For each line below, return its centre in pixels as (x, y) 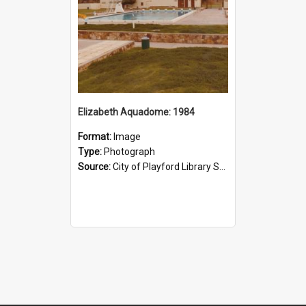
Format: (96, 136)
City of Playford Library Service (166, 166)
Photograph (129, 151)
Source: (95, 166)
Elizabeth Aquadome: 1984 (136, 112)
